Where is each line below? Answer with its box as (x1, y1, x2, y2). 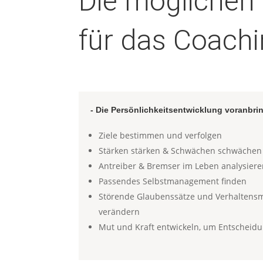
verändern (99, 205, 140, 217)
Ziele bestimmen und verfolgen (99, 129, 222, 141)
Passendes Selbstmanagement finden (99, 175, 247, 187)
